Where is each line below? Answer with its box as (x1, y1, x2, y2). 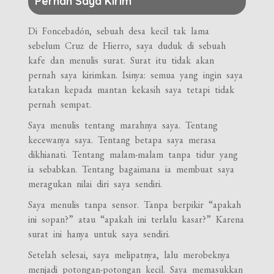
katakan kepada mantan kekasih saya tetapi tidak (28, 83, 235, 96)
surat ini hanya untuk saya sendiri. (28, 227, 171, 240)
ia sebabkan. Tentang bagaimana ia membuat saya (28, 162, 235, 176)
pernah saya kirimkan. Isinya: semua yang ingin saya (28, 68, 243, 81)
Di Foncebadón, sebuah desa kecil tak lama (28, 24, 210, 37)
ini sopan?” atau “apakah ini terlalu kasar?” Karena (28, 212, 245, 226)
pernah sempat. (28, 97, 92, 111)
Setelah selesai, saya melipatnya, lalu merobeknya (28, 248, 231, 261)
